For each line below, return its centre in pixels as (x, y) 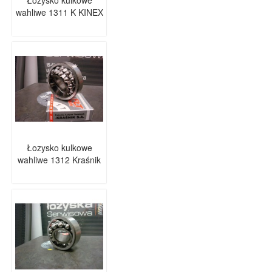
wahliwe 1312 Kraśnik (59, 160)
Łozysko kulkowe (59, 148)
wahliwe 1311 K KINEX (59, 12)
